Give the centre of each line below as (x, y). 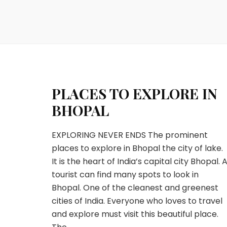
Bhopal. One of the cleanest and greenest (135, 188)
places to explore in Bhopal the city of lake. (137, 148)
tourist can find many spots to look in (125, 175)
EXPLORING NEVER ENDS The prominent (130, 135)
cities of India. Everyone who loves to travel (137, 201)
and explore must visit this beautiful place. (135, 214)
